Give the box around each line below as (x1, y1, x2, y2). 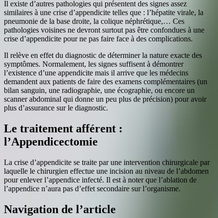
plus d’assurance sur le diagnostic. (4, 104, 108, 112)
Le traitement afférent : (4, 122, 123, 135)
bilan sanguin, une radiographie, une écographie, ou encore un (4, 86, 195, 95)
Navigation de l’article (4, 203, 116, 216)
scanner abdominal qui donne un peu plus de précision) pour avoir (4, 95, 206, 104)
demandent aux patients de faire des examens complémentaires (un (4, 77, 207, 86)
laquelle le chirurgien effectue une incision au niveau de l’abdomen (4, 167, 209, 176)
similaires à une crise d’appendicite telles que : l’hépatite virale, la (4, 8, 203, 17)
